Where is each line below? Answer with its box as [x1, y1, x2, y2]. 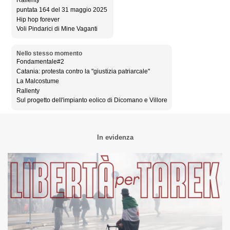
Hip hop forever [16, 15, 60, 23]
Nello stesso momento [16, 50, 82, 57]
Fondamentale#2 [16, 58, 64, 66]
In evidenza [97, 133, 133, 141]
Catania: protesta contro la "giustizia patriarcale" [16, 68, 150, 75]
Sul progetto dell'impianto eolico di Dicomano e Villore [16, 97, 167, 104]
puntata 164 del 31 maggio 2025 [16, 6, 107, 13]
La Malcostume [16, 77, 59, 85]
